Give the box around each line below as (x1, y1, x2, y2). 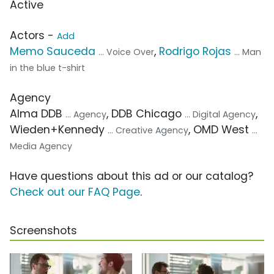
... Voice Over (98, 45, 154, 58)
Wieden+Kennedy (10, 122, 108, 137)
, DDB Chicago (106, 106, 185, 121)
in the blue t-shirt (10, 61, 85, 74)
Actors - (10, 28, 57, 43)
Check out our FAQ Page (10, 184, 140, 199)
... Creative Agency (108, 124, 188, 136)
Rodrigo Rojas (159, 43, 231, 59)
